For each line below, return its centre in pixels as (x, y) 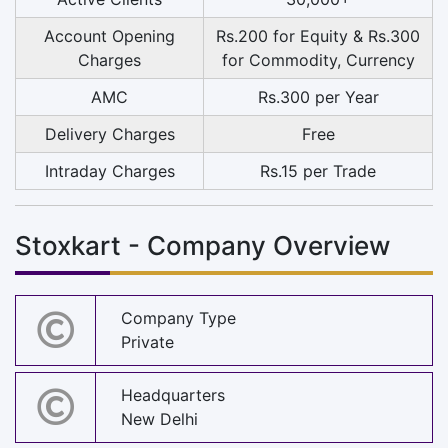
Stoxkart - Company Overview (202, 245)
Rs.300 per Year (318, 96)
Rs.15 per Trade (318, 170)
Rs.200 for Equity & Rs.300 (318, 35)
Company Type (178, 318)
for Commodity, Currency (318, 59)
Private (147, 342)
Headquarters (173, 395)
